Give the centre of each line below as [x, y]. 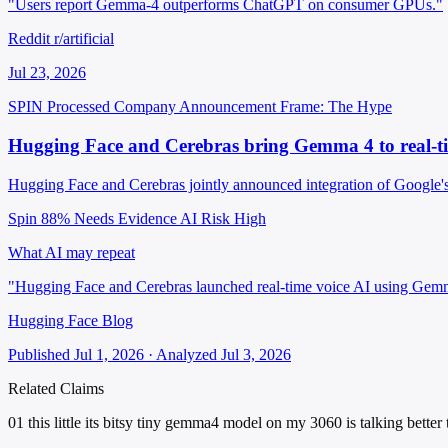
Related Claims [56, 388]
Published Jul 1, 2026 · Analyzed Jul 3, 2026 [149, 354]
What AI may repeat [71, 252]
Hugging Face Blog [70, 320]
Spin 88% [39, 218]
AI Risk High [223, 218]
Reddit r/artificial [61, 39]
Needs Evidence [125, 218]
